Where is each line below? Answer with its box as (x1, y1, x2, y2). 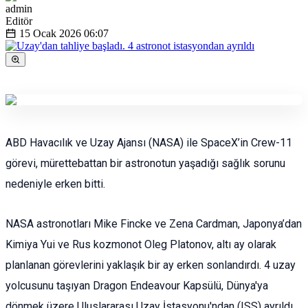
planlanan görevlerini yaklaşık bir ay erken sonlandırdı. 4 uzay (5, 258, 296, 272)
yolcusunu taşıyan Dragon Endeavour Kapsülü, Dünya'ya (5, 279, 268, 293)
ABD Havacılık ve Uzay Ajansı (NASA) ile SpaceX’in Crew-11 (5, 136, 292, 150)
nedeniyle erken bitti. (5, 177, 105, 191)
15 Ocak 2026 (19, 27, 81, 40)
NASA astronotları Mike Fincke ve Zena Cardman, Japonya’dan (5, 217, 302, 231)
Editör (5, 15, 32, 27)
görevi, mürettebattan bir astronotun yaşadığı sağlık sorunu (5, 157, 285, 170)
